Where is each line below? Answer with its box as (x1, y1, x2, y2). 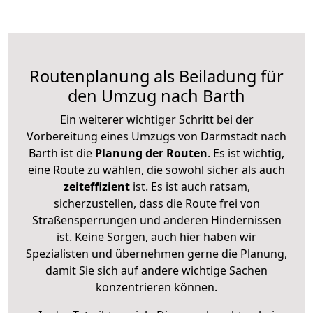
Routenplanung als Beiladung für (29, 64, 284, 87)
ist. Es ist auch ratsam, (129, 178, 250, 194)
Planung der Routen (92, 145, 208, 161)
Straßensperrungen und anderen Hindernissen (31, 212, 282, 228)
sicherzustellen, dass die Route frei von (53, 195, 260, 211)
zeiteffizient (63, 178, 130, 194)
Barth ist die (29, 145, 92, 161)
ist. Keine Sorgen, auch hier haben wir (57, 228, 256, 245)
